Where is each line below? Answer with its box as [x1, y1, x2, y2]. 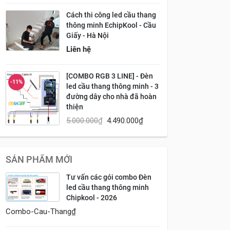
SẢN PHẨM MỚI [6, 154, 72, 165]
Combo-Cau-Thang [6, 206, 71, 216]
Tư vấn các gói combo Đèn [66, 172, 151, 182]
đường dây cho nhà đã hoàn [66, 92, 157, 101]
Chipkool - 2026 [66, 193, 117, 202]
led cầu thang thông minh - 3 [66, 82, 159, 91]
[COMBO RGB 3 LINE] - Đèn [66, 71, 153, 81]
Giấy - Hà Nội [66, 31, 109, 40]
